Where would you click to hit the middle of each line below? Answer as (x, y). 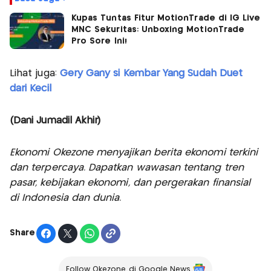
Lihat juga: (35, 73)
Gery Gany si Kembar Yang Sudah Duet (151, 73)
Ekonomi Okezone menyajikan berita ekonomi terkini (134, 152)
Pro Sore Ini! (99, 41)
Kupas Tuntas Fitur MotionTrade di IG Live (166, 18)
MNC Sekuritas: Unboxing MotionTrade (158, 29)
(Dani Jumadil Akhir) (55, 120)
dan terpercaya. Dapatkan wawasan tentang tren (127, 168)
